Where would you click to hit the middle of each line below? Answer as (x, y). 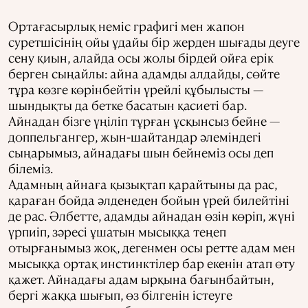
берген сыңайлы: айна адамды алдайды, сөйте (144, 73)
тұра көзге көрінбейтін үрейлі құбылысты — (136, 89)
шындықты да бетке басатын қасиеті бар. (128, 105)
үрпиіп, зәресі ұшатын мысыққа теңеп (117, 231)
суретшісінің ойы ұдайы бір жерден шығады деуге (154, 42)
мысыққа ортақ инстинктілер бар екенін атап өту (152, 263)
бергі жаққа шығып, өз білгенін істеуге (120, 295)
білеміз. (31, 168)
